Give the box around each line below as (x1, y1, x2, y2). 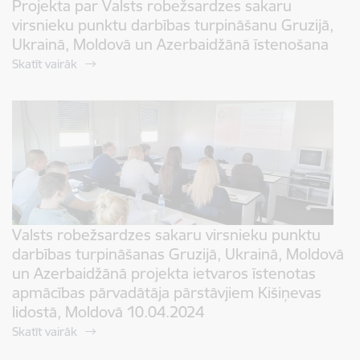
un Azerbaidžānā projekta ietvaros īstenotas (12, 263, 316, 283)
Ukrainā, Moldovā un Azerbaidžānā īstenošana (12, 34, 329, 54)
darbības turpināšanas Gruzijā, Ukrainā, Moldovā (12, 243, 344, 264)
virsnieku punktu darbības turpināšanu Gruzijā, (12, 14, 333, 35)
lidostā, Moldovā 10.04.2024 (12, 301, 204, 321)
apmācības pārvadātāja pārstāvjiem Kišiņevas (12, 282, 321, 302)
